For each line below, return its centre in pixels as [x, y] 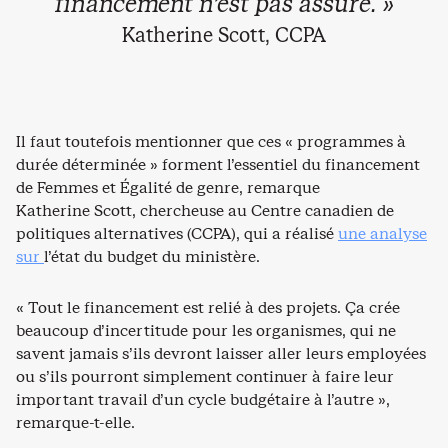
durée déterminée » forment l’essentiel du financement [218, 164]
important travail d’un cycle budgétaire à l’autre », [203, 399]
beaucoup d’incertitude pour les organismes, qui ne [206, 330]
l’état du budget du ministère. [152, 256]
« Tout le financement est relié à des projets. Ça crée [208, 307]
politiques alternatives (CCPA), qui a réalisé [177, 233]
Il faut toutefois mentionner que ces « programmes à [211, 141]
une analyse [382, 233]
